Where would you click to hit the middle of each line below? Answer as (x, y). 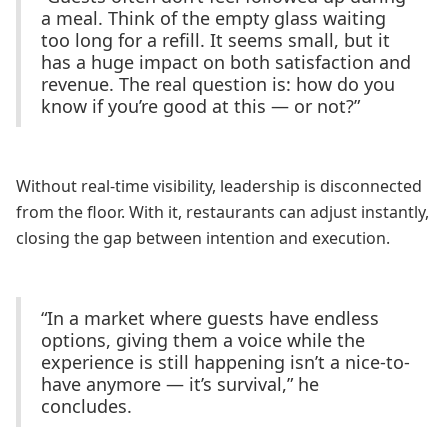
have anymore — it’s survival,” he (180, 384)
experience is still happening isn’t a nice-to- (225, 362)
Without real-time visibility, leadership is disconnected (219, 186)
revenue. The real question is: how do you (218, 84)
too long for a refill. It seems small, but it (215, 40)
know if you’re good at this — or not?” (200, 106)
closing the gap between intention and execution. (203, 238)
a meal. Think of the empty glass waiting (213, 18)
